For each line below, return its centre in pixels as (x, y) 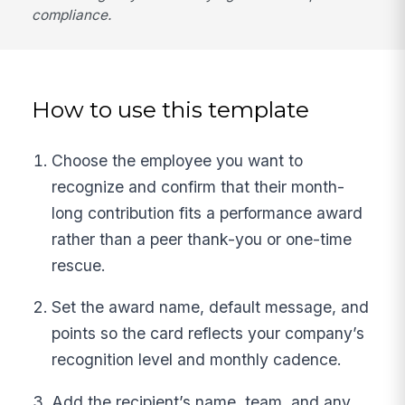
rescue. (79, 265)
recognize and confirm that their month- (198, 186)
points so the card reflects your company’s (208, 334)
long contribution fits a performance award (207, 212)
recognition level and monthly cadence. (197, 360)
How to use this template (171, 110)
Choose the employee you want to (178, 160)
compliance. (72, 15)
